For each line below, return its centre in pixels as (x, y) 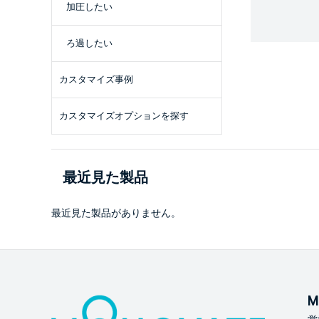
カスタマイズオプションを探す (124, 116)
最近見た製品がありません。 (116, 213)
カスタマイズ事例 (96, 79)
